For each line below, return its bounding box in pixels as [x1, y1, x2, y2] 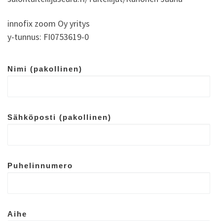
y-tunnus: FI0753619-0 [7, 31, 89, 42]
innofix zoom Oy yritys [7, 17, 90, 29]
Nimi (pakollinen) [7, 65, 82, 74]
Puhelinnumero [7, 161, 73, 170]
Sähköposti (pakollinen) [7, 113, 111, 122]
